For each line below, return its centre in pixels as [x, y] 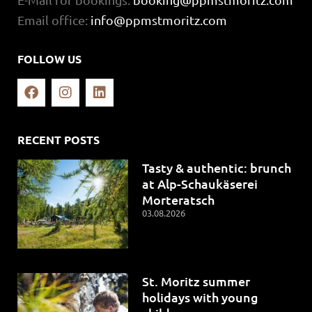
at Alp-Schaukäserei [200, 184]
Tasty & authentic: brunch [217, 168]
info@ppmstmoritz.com [159, 19]
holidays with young [201, 297]
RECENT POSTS [58, 140]
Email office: [54, 19]
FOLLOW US [49, 59]
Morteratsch [179, 200]
